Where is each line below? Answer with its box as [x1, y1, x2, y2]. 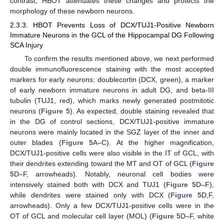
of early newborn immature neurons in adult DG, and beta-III [10, 86, 214, 94]
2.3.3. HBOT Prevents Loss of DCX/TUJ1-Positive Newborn [10, 21, 214, 29]
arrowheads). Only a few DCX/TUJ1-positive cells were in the [10, 201, 214, 210]
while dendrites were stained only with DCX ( [10, 191, 171, 199]
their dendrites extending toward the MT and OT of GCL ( [10, 159, 192, 168]
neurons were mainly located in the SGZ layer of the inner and [10, 128, 214, 136]
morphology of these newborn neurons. [10, 6, 134, 15]
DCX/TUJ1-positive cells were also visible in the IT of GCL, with [10, 149, 214, 157]
